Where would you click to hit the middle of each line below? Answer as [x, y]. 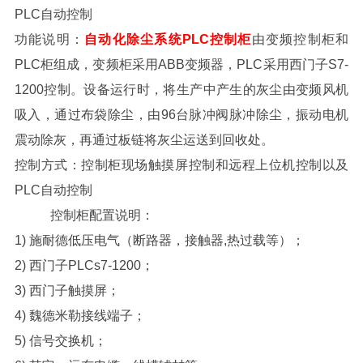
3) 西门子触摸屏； [67, 290]
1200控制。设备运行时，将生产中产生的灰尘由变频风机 [181, 89]
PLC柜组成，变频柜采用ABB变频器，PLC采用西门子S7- [181, 64]
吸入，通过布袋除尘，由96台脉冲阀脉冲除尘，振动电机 [181, 114]
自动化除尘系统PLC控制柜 [168, 39]
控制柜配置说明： [84, 215]
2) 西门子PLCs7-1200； [84, 265]
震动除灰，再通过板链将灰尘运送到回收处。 [144, 139]
